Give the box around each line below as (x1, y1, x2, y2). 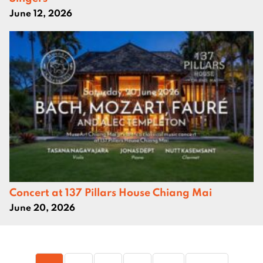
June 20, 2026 (9, 201, 75, 213)
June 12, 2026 (9, 6, 72, 19)
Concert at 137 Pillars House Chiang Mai (9, 184, 212, 199)
